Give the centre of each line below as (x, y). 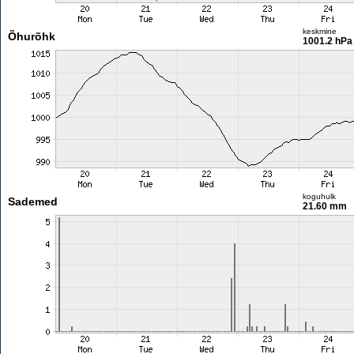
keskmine (319, 31)
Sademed (32, 201)
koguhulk (319, 196)
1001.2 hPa (327, 41)
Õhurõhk (31, 36)
